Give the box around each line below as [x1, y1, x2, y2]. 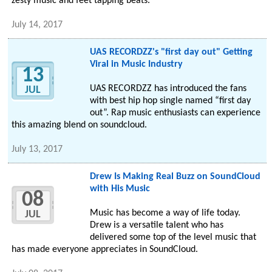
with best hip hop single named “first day [89, 96, 251, 106]
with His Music [89, 184, 150, 194]
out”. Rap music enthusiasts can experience [89, 108, 260, 118]
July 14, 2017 [12, 20, 63, 30]
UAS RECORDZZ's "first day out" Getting [89, 47, 253, 58]
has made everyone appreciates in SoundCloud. [12, 245, 199, 255]
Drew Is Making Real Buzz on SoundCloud [89, 172, 260, 182]
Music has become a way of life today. [89, 208, 240, 219]
